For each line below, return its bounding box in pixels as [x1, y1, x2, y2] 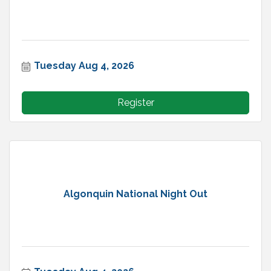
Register [117, 97, 154, 109]
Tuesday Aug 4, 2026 [34, 60, 134, 72]
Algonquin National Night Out [64, 188, 207, 200]
